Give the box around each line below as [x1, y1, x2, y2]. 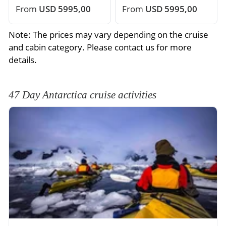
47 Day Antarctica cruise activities [9, 88, 156, 101]
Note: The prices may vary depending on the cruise [9, 29, 208, 41]
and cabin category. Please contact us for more [9, 41, 192, 53]
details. [9, 54, 37, 66]
